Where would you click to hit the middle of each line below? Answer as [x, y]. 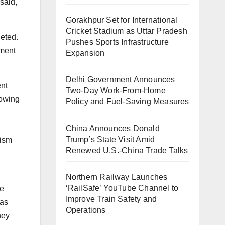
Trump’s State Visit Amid [110, 139]
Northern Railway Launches [117, 177]
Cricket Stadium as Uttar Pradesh [126, 31]
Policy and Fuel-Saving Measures [127, 102]
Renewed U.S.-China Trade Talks [127, 150]
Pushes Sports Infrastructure [117, 42]
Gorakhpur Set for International [122, 20]
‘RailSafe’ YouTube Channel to [122, 188]
